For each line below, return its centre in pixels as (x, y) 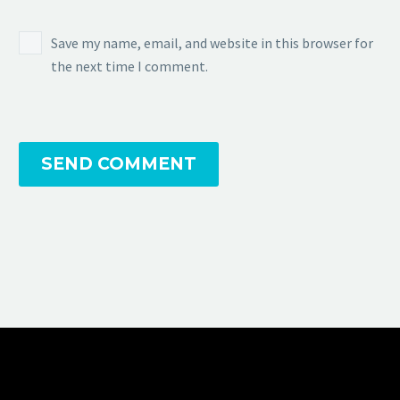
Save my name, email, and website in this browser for (212, 42)
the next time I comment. (129, 66)
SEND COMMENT (119, 164)
